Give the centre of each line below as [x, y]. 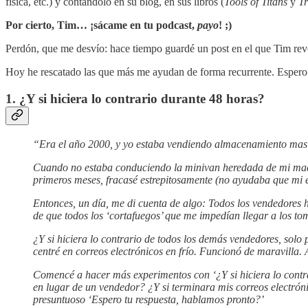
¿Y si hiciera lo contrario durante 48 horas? [142, 99]
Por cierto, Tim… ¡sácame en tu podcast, [101, 25]
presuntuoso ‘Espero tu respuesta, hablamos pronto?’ [148, 299]
